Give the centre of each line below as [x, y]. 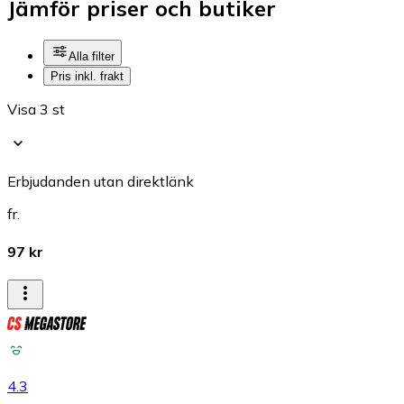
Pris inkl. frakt [87, 77]
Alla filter [92, 57]
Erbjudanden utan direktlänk [101, 182]
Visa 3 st [36, 110]
